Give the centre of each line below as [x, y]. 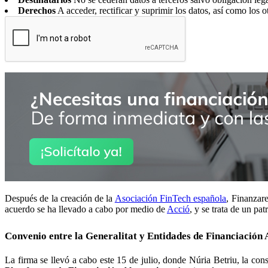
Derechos [37, 11]
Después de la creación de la [60, 199]
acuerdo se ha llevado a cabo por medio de [86, 209]
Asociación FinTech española [170, 199]
